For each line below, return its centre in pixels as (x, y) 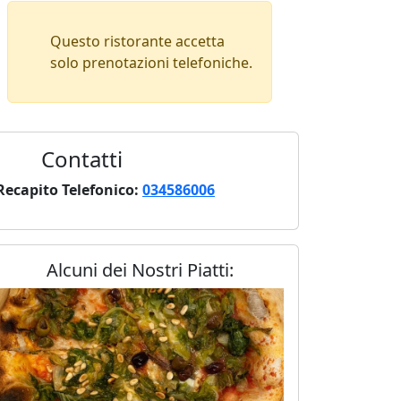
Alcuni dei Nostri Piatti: (140, 269)
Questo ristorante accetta (138, 41)
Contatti (82, 158)
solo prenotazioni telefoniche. (152, 62)
